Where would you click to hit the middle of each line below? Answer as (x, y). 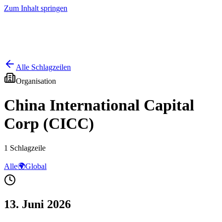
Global (36, 166)
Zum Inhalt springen (36, 8)
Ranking (60, 61)
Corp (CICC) (49, 124)
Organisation (36, 81)
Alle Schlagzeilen (43, 67)
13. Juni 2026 (37, 204)
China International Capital (99, 105)
